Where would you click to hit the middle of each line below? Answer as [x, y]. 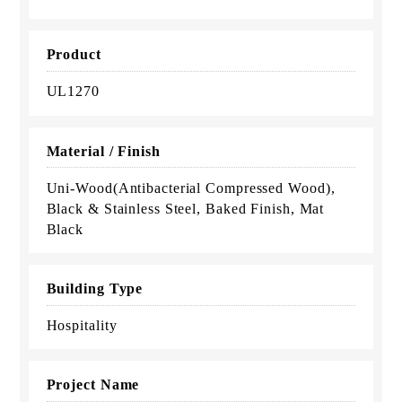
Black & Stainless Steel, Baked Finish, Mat [185, 208]
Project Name [93, 385]
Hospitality [82, 326]
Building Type [95, 288]
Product [74, 55]
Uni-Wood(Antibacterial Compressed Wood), [191, 188]
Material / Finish [103, 151]
